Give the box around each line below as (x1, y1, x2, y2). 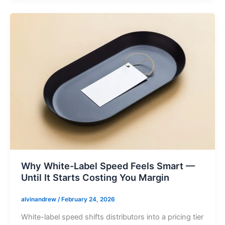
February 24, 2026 (61, 196, 115, 203)
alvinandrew (21, 196, 58, 203)
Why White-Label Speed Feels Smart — (21, 160, 195, 172)
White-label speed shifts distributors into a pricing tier (21, 212, 203, 222)
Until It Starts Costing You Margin (21, 172, 169, 183)
